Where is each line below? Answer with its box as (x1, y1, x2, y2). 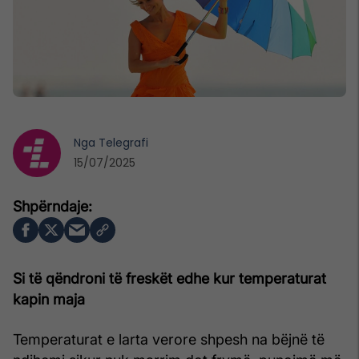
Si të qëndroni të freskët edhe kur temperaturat (13, 269, 326, 287)
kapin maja (13, 290, 85, 308)
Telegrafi (99, 134, 148, 151)
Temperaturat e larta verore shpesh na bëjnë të (13, 330, 325, 348)
